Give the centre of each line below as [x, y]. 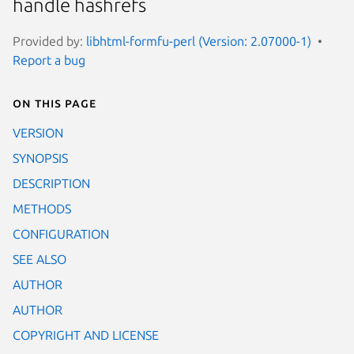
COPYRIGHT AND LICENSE [86, 335]
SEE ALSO [40, 259]
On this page [55, 102]
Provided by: [49, 41]
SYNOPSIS [40, 158]
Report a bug [49, 60]
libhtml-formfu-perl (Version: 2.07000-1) [199, 41]
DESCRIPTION [51, 183]
